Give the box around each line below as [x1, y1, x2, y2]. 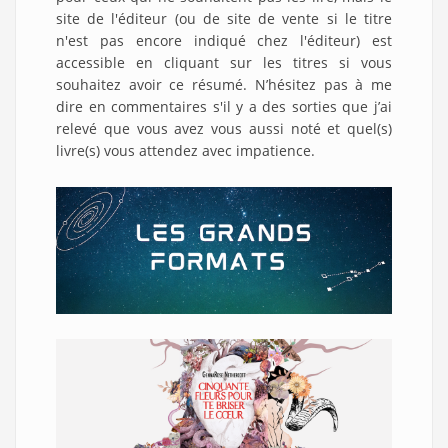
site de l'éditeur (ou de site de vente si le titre [56, 8, 392, 28]
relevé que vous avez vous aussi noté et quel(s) [56, 118, 392, 138]
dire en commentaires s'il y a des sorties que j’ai [56, 96, 392, 116]
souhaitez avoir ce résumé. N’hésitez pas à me [56, 74, 392, 94]
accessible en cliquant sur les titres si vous [56, 52, 392, 72]
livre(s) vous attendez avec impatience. [56, 140, 315, 160]
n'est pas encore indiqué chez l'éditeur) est [56, 30, 392, 50]
